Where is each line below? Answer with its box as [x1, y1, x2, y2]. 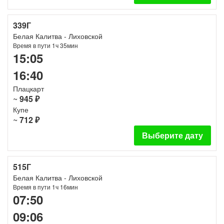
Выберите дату [142, 129, 203, 141]
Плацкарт [13, 83, 44, 93]
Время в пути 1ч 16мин [13, 182, 78, 191]
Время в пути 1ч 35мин [13, 41, 78, 49]
